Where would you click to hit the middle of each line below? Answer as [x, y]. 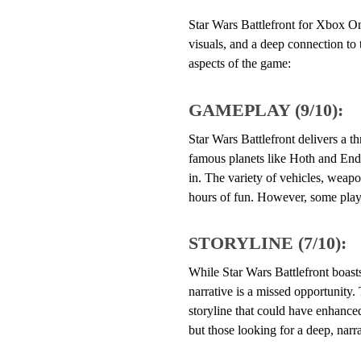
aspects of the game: [239, 64]
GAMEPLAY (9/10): [266, 110]
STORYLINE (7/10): [267, 243]
